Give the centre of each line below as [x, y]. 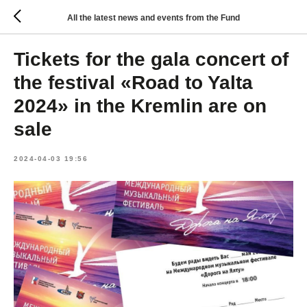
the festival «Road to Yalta [133, 83]
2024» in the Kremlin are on [140, 106]
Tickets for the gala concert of [151, 59]
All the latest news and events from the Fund [153, 17]
